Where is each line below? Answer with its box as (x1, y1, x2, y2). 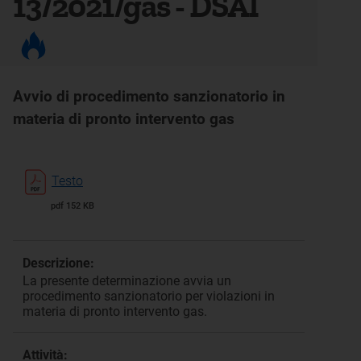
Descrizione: (23, 255, 94, 271)
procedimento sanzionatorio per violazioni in (23, 288, 275, 304)
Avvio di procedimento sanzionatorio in (13, 87, 285, 106)
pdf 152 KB (51, 201, 94, 211)
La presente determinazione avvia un (23, 273, 231, 288)
